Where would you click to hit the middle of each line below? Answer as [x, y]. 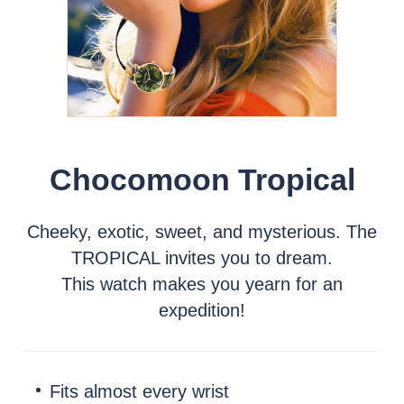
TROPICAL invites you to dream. [202, 258]
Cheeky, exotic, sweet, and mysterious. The [202, 232]
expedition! [202, 310]
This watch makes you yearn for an [202, 284]
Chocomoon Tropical [202, 179]
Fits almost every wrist [139, 391]
